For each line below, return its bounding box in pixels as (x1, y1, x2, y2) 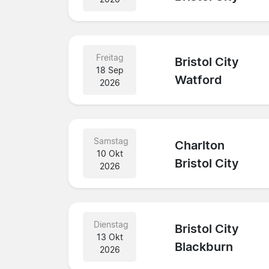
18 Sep (95, 64, 124, 75)
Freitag (95, 52, 124, 62)
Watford (175, 73, 223, 88)
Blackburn (175, 240, 234, 255)
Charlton (175, 138, 225, 153)
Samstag (94, 135, 128, 146)
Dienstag (94, 219, 128, 229)
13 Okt (96, 231, 123, 242)
